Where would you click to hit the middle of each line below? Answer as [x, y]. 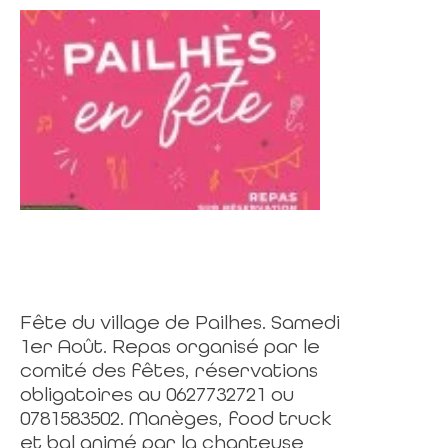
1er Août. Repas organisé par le [170, 346]
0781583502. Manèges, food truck [176, 418]
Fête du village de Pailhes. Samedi [180, 322]
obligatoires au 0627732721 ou [157, 394]
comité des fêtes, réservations [169, 370]
